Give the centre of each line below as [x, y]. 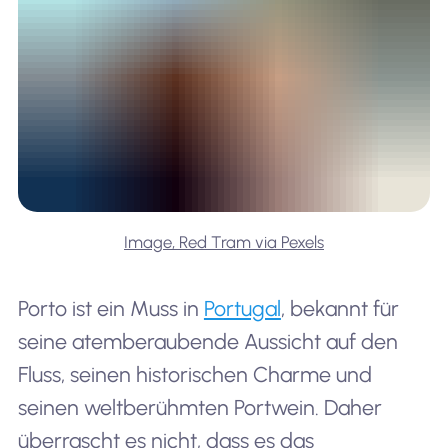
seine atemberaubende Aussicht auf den [207, 342]
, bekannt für [339, 309]
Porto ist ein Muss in [110, 309]
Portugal [242, 309]
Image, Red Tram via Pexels [224, 242]
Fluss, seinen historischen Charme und [194, 375]
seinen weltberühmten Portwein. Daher [199, 408]
